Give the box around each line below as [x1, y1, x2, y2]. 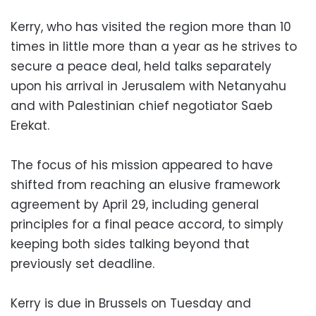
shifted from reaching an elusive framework [11, 176, 280, 193]
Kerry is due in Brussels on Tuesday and [11, 294, 251, 312]
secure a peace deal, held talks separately [11, 57, 272, 75]
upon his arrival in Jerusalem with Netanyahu [11, 77, 286, 95]
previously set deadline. [11, 255, 154, 272]
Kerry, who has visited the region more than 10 [11, 18, 291, 35]
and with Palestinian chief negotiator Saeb [11, 97, 272, 114]
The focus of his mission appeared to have [11, 156, 273, 174]
